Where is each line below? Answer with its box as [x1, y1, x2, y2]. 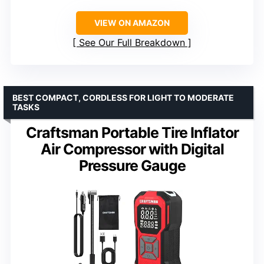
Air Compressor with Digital [40, 140, 224, 159]
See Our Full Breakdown [79, 37, 185, 49]
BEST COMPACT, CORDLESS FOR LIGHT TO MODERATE [12, 93, 234, 103]
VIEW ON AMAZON [94, 18, 170, 28]
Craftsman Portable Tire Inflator [25, 124, 239, 142]
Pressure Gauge [78, 157, 186, 175]
